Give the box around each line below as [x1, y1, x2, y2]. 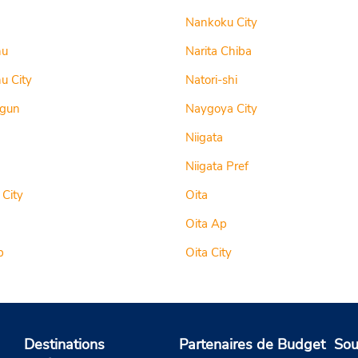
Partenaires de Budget [179, 335, 325, 355]
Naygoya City [185, 101, 257, 117]
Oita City [185, 245, 232, 261]
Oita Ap [185, 216, 227, 232]
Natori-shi [185, 72, 237, 88]
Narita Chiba [185, 43, 252, 59]
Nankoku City [185, 14, 257, 30]
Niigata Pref [185, 158, 249, 174]
